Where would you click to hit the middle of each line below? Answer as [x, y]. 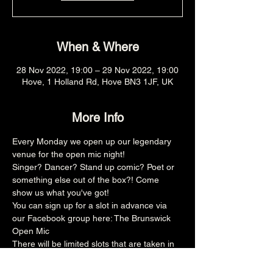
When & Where [97, 47]
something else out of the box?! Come [87, 180]
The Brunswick [144, 218]
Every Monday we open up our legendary [93, 141]
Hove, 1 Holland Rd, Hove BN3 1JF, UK [97, 82]
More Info [97, 118]
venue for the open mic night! [69, 154]
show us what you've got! [61, 193]
